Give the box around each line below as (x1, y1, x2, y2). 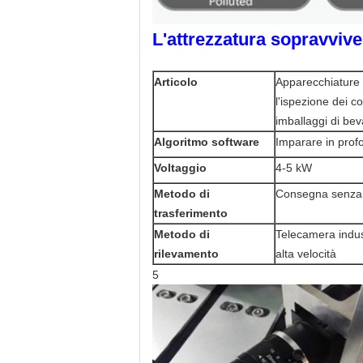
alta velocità (275, 247, 336, 260)
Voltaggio (154, 161, 207, 174)
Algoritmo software (154, 135, 259, 148)
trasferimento (154, 207, 228, 220)
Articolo (154, 75, 198, 88)
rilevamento (154, 247, 219, 260)
